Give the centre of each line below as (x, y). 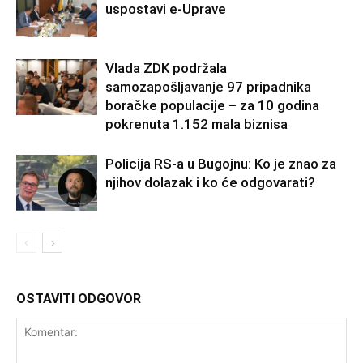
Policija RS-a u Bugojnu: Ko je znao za (221, 163)
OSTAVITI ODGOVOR (79, 298)
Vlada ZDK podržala (166, 68)
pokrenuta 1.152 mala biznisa (196, 124)
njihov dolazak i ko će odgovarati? (210, 182)
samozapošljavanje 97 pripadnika (208, 86)
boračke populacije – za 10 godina (212, 105)
